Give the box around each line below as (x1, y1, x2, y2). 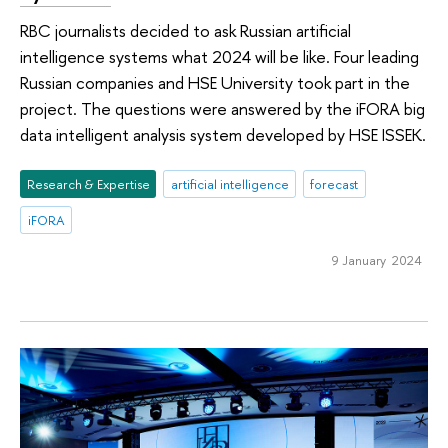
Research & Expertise (26, 174, 150, 193)
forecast (310, 174, 359, 193)
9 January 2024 (331, 250, 422, 269)
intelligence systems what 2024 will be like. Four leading (20, 45, 419, 69)
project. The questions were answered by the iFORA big (20, 97, 425, 121)
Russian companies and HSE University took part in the (20, 71, 410, 95)
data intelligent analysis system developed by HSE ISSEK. (20, 123, 426, 147)
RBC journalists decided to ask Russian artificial (20, 19, 351, 43)
